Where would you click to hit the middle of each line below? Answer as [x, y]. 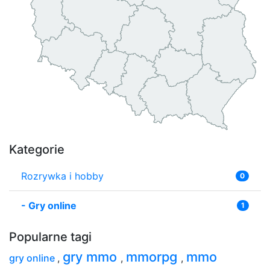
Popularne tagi [50, 237]
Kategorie [37, 149]
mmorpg [153, 256]
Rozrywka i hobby [62, 176]
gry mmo [92, 256]
